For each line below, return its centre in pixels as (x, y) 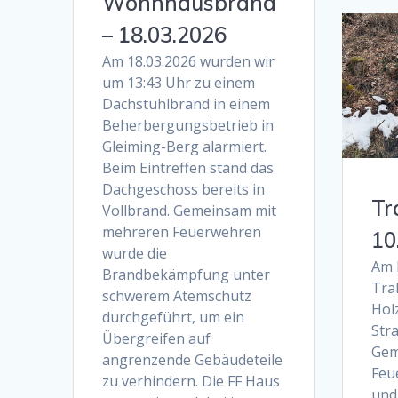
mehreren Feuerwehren (182, 231)
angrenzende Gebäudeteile (193, 359)
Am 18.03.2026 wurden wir (189, 61)
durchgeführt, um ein (174, 317)
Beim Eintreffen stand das (188, 167)
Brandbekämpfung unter (187, 274)
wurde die (135, 253)
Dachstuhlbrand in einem (187, 103)
